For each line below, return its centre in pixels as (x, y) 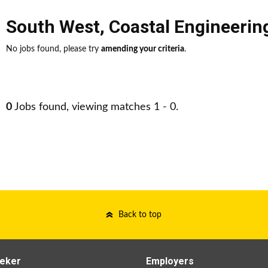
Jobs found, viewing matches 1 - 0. (95, 107)
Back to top (140, 215)
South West (53, 27)
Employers (170, 261)
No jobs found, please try (54, 49)
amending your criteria (143, 49)
